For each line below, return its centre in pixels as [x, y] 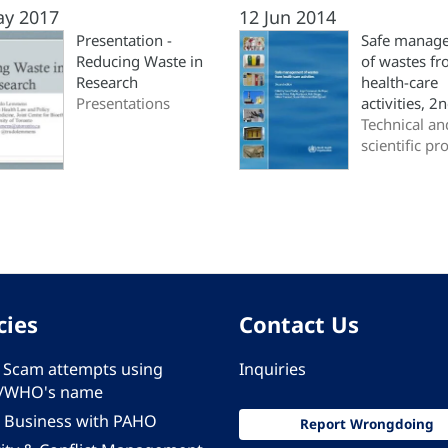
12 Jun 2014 [287, 17]
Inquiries [272, 369]
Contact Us [299, 324]
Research [107, 82]
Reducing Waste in [139, 61]
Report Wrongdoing [366, 424]
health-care [399, 82]
